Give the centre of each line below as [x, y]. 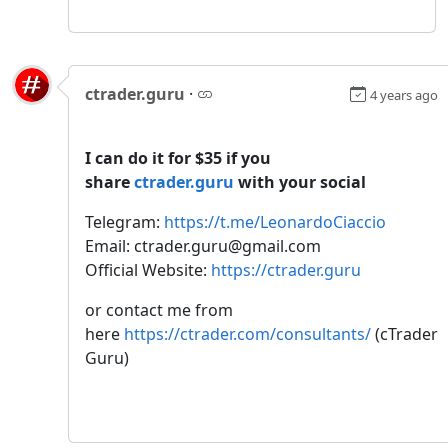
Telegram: [124, 221]
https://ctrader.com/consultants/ [247, 333]
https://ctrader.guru [286, 269]
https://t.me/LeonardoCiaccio [275, 221]
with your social [300, 181]
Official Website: [148, 269]
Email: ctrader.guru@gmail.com [203, 245]
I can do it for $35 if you [178, 157]
